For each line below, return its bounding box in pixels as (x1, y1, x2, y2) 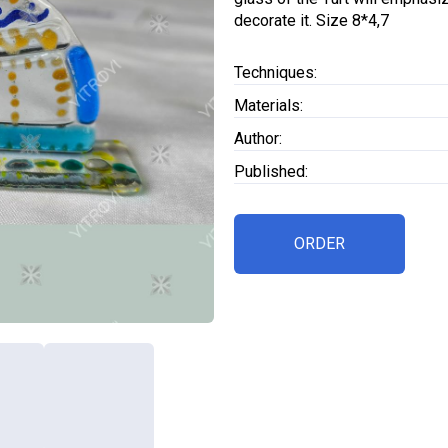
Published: (234, 162, 308, 181)
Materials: (234, 96, 303, 115)
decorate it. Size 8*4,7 (234, 11, 389, 30)
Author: (234, 129, 282, 148)
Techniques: (234, 63, 317, 82)
